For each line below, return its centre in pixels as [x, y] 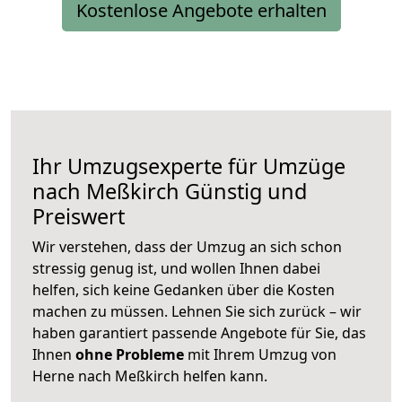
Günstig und [243, 192]
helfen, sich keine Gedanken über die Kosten [184, 290]
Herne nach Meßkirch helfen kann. [150, 376]
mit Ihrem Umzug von [260, 355]
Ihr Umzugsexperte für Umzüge [189, 166]
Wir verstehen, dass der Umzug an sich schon [187, 247]
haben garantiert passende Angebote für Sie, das [199, 333]
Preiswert [79, 217]
